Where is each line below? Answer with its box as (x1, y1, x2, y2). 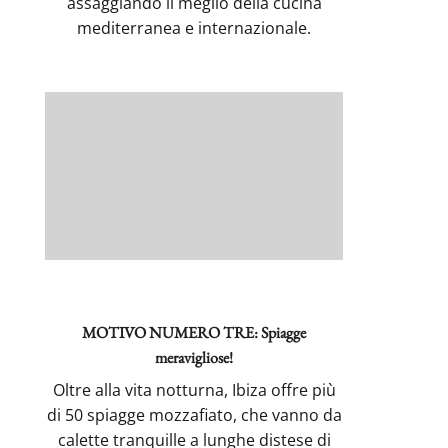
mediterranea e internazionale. (77, 17, 311, 40)
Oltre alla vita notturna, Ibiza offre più (52, 378, 336, 401)
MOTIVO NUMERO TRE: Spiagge (82, 321, 306, 343)
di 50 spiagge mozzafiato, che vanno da (46, 403, 342, 426)
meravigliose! (155, 346, 233, 368)
